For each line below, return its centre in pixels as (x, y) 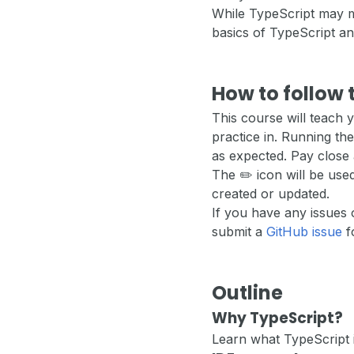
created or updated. (271, 194)
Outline (247, 293)
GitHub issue (304, 232)
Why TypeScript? (277, 318)
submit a (239, 232)
